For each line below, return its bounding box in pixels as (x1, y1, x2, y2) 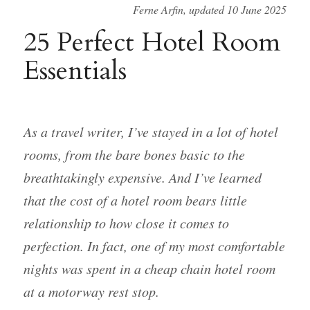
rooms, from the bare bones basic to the (23, 145, 245, 163)
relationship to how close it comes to (23, 213, 229, 232)
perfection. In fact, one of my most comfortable (23, 236, 285, 255)
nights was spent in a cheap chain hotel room (23, 259, 275, 277)
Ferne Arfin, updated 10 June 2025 (133, 1, 287, 17)
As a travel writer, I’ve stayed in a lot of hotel (23, 122, 278, 140)
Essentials (23, 52, 127, 89)
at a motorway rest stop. (23, 282, 159, 300)
